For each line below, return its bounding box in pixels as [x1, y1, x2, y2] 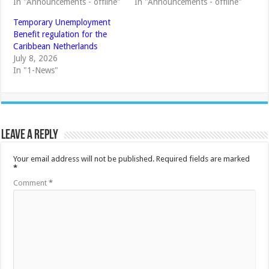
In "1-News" [13, 65, 59, 75]
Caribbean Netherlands [13, 41, 98, 51]
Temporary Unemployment [13, 17, 111, 27]
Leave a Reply [1, 128, 59, 142]
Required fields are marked [156, 154, 250, 163]
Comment [13, 178, 49, 187]
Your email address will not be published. [13, 154, 155, 163]
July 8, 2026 [13, 53, 58, 63]
